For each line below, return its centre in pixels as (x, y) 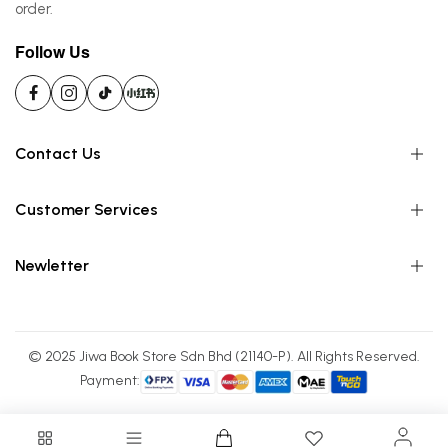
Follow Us (52, 51)
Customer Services (86, 209)
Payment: (110, 380)
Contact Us (58, 153)
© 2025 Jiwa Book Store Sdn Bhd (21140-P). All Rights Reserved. (224, 356)
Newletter (52, 265)
